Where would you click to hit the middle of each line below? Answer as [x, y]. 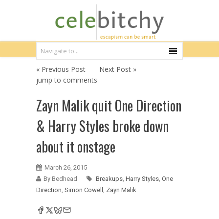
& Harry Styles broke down [102, 126]
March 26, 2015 [66, 167]
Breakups [109, 179]
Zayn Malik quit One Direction [109, 105]
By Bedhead [60, 179]
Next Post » [118, 69]
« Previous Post [61, 69]
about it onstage [76, 146]
